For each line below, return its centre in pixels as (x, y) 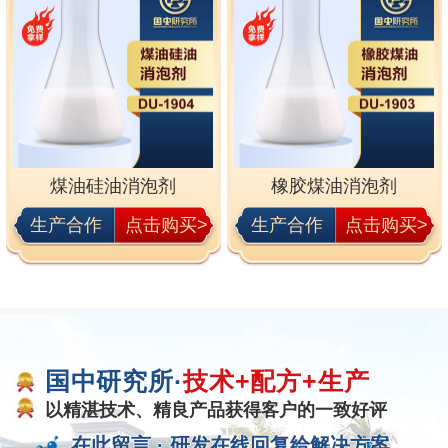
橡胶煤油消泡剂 (334, 185)
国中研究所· (113, 380)
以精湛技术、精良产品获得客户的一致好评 (215, 409)
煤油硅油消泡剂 (113, 185)
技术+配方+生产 (276, 380)
